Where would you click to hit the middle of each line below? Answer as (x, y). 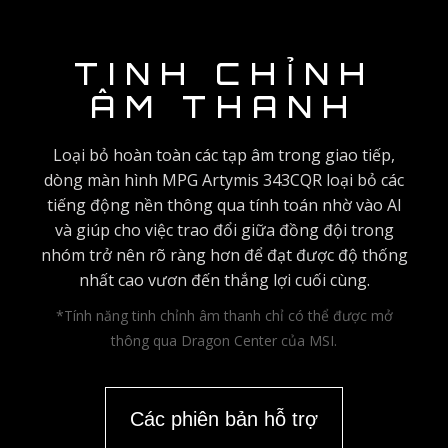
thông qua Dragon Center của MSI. (224, 341)
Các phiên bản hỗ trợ (224, 419)
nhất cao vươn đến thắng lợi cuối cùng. (224, 280)
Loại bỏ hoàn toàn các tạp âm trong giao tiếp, (224, 155)
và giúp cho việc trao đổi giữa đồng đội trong (224, 230)
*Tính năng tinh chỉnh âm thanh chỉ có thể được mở (224, 316)
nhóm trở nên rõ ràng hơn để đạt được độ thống (224, 255)
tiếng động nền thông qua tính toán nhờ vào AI (224, 205)
